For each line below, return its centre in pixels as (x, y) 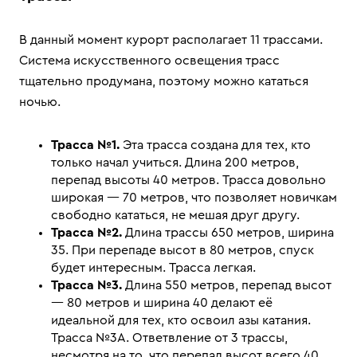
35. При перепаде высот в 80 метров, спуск (182, 250)
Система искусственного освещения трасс (149, 61)
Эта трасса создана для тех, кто (215, 145)
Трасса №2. (86, 233)
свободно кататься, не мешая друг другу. (175, 215)
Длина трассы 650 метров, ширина (228, 233)
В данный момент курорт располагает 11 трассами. (171, 40)
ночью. (40, 102)
